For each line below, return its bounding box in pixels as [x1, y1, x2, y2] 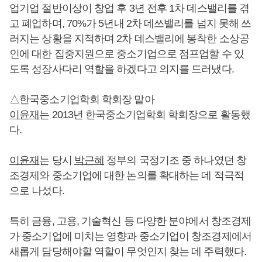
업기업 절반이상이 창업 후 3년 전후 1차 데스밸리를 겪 [9, 2, 250, 14]
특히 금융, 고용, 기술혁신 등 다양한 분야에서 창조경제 [9, 215, 251, 227]
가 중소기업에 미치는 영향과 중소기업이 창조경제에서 [9, 230, 251, 242]
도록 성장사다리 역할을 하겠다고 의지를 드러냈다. [9, 63, 234, 75]
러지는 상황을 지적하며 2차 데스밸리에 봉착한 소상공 [9, 33, 249, 44]
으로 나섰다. [9, 185, 64, 196]
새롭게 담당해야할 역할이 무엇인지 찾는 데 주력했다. [9, 246, 246, 257]
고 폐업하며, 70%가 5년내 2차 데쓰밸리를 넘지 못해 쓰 [9, 18, 251, 29]
